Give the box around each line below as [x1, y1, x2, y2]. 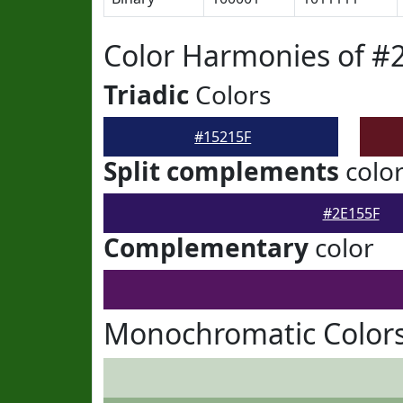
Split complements [103, 154, 339, 188]
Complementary [103, 230, 309, 264]
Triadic [103, 77, 189, 112]
